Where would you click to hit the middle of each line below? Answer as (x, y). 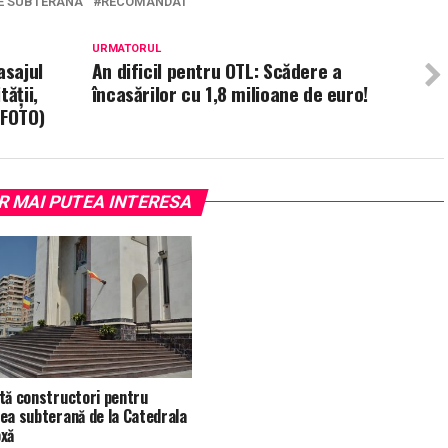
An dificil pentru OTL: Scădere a (216, 70)
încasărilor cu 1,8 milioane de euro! (229, 93)
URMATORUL (126, 48)
